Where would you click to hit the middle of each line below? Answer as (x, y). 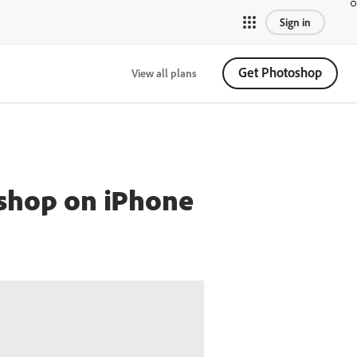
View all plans (164, 73)
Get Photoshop (280, 72)
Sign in (295, 22)
